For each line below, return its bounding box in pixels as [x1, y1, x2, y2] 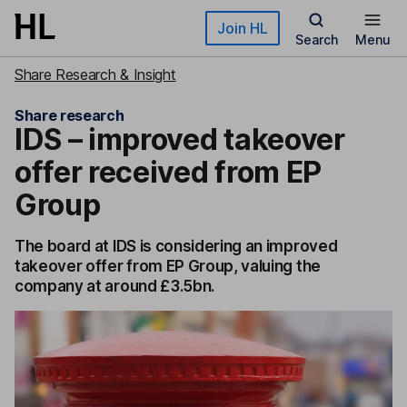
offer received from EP [15, 154, 322, 190]
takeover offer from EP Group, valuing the [15, 257, 321, 275]
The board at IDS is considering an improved [15, 237, 338, 255]
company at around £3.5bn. [15, 277, 214, 295]
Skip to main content [15, 15, 145, 30]
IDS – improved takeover [15, 122, 345, 157]
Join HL [217, 19, 268, 37]
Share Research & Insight [15, 65, 176, 84]
